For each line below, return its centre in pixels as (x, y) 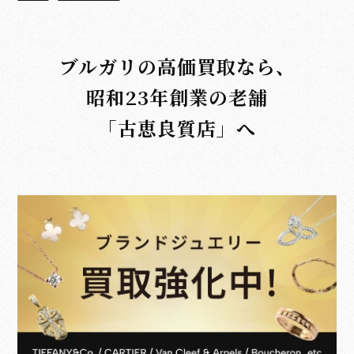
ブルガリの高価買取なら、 (177, 67)
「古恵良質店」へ (177, 128)
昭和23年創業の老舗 (177, 98)
